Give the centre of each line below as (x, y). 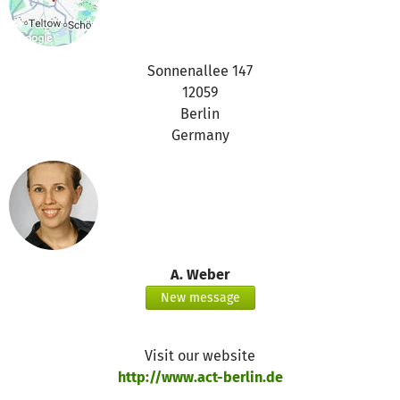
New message (200, 297)
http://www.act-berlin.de (200, 377)
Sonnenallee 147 (200, 71)
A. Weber (200, 274)
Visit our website (200, 355)
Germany (200, 135)
